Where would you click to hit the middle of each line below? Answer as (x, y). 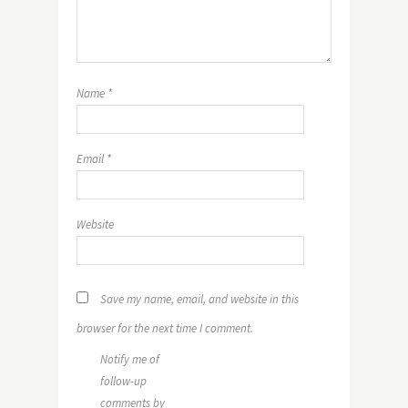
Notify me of (130, 359)
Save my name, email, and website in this (199, 299)
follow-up (123, 381)
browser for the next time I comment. (165, 328)
